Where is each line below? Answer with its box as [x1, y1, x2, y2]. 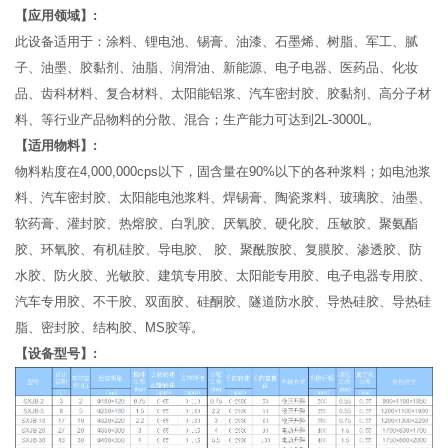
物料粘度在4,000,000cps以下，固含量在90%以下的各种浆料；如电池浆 [15, 163, 431, 179]
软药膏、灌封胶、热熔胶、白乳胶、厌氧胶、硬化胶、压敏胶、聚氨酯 [15, 215, 418, 231]
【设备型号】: [15, 345, 97, 361]
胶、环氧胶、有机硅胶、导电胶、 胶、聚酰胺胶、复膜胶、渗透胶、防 [15, 241, 422, 257]
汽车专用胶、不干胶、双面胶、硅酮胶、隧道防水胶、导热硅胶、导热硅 [15, 293, 431, 309]
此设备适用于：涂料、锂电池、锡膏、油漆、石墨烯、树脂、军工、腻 [15, 33, 418, 49]
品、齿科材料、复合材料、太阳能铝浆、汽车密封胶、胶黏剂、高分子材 [15, 85, 431, 101]
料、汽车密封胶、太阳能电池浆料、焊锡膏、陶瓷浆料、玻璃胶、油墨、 [15, 189, 431, 205]
